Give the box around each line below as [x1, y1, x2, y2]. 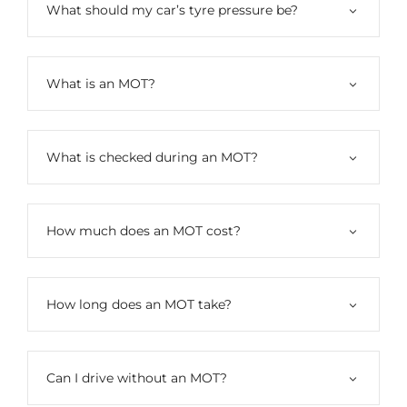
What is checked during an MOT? [46, 148, 258, 165]
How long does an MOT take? [46, 295, 232, 313]
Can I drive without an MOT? [46, 369, 227, 386]
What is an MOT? [46, 74, 155, 92]
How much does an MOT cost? [46, 222, 241, 239]
